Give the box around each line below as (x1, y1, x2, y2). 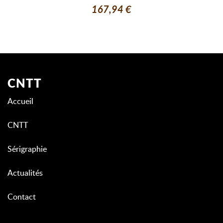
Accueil (7, 98, 33, 106)
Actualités (7, 169, 43, 178)
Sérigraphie (7, 145, 47, 154)
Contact (7, 193, 36, 202)
